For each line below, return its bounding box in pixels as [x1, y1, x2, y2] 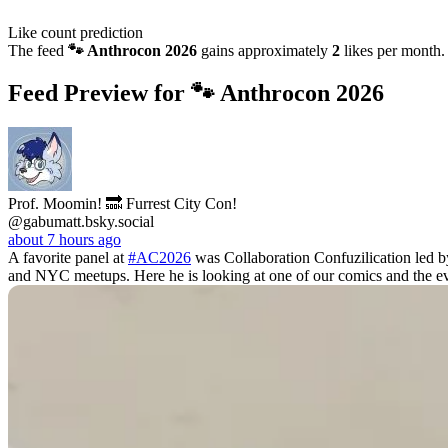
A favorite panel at [8, 248, 128, 266]
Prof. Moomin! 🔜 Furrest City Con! [8, 194, 237, 212]
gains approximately [197, 41, 332, 59]
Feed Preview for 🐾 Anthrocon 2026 [8, 79, 384, 106]
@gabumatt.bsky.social [8, 212, 154, 230]
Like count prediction [8, 23, 143, 41]
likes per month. [340, 41, 445, 59]
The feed [8, 41, 68, 59]
